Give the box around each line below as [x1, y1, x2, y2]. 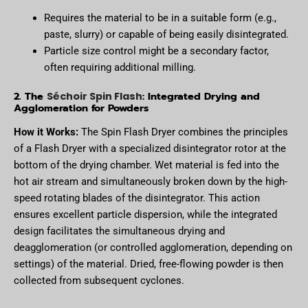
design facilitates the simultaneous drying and [14, 225, 225, 238]
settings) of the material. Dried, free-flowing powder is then [14, 258, 283, 271]
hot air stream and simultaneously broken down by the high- [14, 175, 287, 188]
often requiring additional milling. [43, 61, 196, 74]
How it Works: [14, 126, 78, 139]
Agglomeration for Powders [14, 100, 148, 115]
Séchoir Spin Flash [47, 89, 142, 103]
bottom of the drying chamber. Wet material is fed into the [14, 159, 279, 172]
